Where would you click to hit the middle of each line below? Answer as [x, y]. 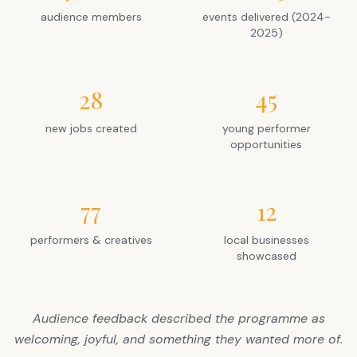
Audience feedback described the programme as [178, 319]
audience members [91, 17]
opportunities [266, 145]
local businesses [266, 240]
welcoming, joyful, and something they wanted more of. [178, 339]
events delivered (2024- [266, 17]
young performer [266, 129]
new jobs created [91, 129]
